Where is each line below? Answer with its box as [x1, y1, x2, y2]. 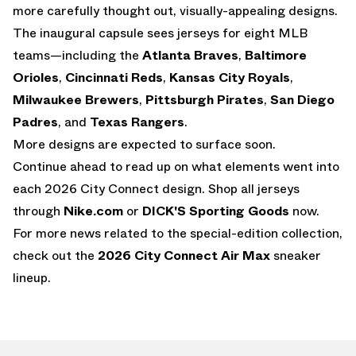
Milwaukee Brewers [13, 90, 139, 109]
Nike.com [64, 201, 123, 220]
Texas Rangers [90, 112, 184, 131]
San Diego [270, 90, 335, 109]
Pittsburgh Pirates [145, 90, 264, 109]
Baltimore [245, 45, 307, 64]
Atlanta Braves [142, 45, 238, 64]
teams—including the [13, 45, 142, 64]
